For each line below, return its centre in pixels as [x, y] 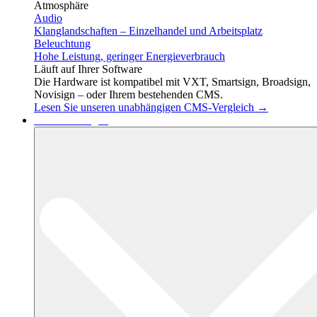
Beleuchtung [62, 44]
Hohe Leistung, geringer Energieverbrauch [129, 57]
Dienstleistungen [71, 120]
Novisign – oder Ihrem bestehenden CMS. [128, 95]
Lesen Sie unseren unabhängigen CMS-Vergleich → [151, 108]
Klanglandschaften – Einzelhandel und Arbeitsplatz [148, 31]
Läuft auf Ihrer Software [88, 69]
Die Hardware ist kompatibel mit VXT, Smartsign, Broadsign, [172, 82]
